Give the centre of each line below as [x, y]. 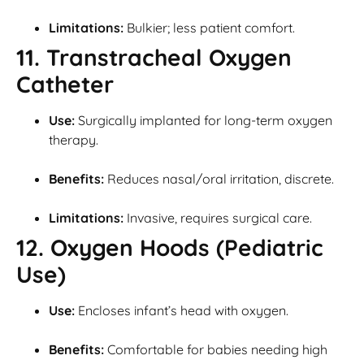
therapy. [74, 140]
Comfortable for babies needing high [216, 350]
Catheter [65, 84]
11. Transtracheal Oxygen [154, 58]
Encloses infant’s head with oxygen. [182, 311]
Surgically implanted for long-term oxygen [204, 121]
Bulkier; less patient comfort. [209, 28]
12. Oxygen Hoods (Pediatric [170, 248]
